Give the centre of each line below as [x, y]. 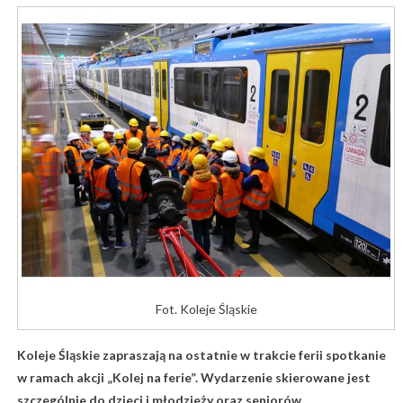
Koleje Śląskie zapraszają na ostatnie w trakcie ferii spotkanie [201, 354]
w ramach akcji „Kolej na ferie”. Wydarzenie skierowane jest [193, 377]
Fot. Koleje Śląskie [206, 309]
